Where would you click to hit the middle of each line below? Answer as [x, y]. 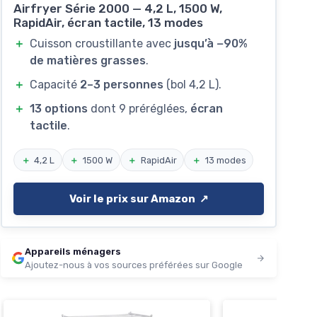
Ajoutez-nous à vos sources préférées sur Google [134, 265]
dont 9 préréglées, [139, 109]
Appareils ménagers [73, 252]
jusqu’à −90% [211, 44]
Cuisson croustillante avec [102, 44]
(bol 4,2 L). [193, 85]
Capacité [55, 85]
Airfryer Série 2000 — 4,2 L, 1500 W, [118, 8]
